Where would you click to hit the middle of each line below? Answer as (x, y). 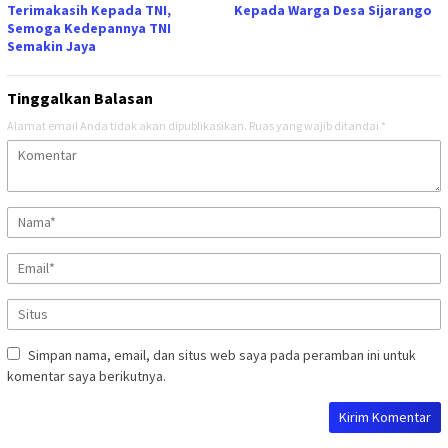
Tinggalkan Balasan (80, 97)
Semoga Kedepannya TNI (89, 27)
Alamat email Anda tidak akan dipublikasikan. (127, 125)
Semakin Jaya (51, 45)
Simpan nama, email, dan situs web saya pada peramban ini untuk (222, 354)
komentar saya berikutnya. (86, 375)
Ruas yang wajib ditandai (315, 125)
